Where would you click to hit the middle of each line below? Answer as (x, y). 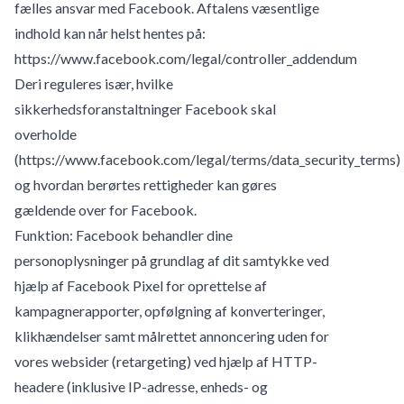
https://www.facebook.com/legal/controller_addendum (186, 58)
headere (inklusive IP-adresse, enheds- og (141, 386)
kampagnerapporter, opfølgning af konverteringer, (170, 310)
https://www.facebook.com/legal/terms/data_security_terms (207, 159)
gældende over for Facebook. (106, 209)
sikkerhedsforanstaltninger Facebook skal (145, 108)
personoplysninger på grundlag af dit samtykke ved (172, 260)
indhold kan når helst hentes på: (110, 32)
